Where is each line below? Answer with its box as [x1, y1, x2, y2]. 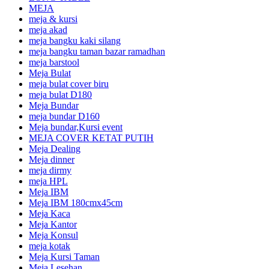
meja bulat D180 [29, 89, 92, 100]
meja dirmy [29, 165, 71, 176]
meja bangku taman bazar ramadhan [29, 46, 165, 57]
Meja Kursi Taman [29, 252, 100, 262]
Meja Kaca [29, 208, 70, 219]
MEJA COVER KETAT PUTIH [29, 133, 154, 144]
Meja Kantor [29, 219, 77, 230]
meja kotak [29, 241, 70, 252]
